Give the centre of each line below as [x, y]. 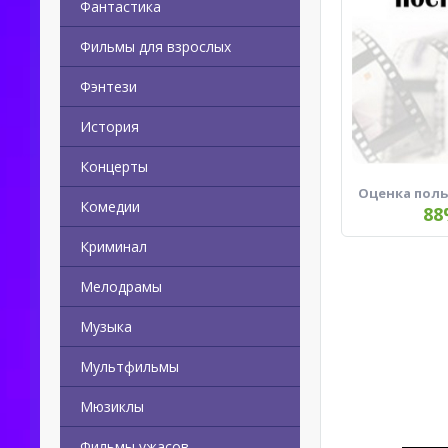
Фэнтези [108, 86]
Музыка [106, 326]
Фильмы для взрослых [155, 46]
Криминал [113, 246]
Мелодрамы [121, 286]
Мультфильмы [129, 366]
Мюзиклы [112, 406]
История [109, 126]
